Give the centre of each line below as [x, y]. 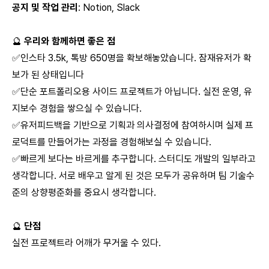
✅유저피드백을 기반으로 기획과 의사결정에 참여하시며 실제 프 [133, 125]
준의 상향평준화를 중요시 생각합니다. [84, 192]
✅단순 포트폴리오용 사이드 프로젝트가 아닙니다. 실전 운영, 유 [132, 92]
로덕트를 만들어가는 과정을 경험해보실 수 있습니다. [112, 142]
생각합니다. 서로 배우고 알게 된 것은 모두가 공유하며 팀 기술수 [133, 176]
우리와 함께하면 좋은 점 [70, 41]
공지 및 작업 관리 [45, 8]
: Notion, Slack [109, 8]
